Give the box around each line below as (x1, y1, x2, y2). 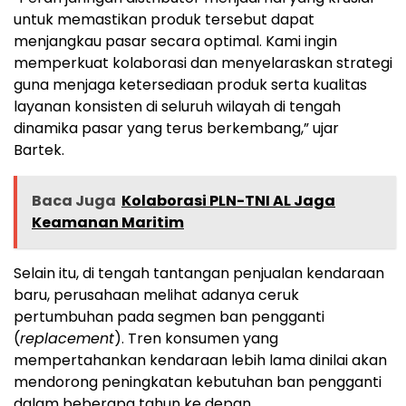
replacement (20, 328, 114, 350)
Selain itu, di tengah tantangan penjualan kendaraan (14, 263, 384, 285)
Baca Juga (32, 190, 116, 212)
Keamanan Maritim (32, 212, 184, 234)
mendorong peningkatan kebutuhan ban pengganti (14, 372, 382, 393)
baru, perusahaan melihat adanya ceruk (14, 285, 299, 306)
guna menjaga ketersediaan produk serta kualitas (14, 74, 367, 96)
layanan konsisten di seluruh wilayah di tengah (14, 96, 341, 118)
